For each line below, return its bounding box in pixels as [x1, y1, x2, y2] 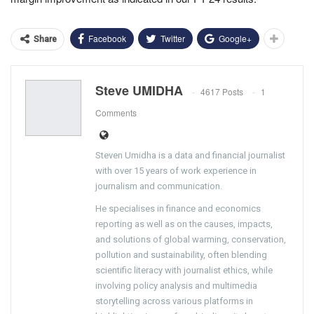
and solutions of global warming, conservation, [95, 233, 286, 245]
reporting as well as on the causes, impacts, [95, 218, 273, 229]
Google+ [219, 32, 252, 44]
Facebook [88, 32, 126, 44]
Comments [95, 106, 137, 118]
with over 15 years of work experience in [95, 165, 257, 176]
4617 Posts [200, 85, 243, 97]
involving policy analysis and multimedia [95, 280, 257, 291]
